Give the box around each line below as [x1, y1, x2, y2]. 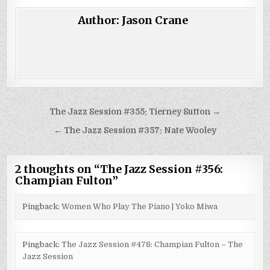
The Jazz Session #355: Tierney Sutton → [49, 107, 221, 116]
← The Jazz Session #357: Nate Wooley [54, 125, 216, 135]
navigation [6, 119, 86, 140]
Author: [78, 13, 122, 27]
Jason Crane [122, 13, 189, 27]
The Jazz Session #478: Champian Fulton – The [61, 240, 243, 250]
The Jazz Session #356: [100, 162, 224, 176]
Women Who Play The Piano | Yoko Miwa [61, 202, 218, 212]
